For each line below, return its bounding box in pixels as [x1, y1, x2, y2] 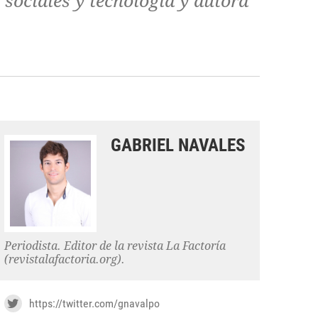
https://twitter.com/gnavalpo [29, 296, 160, 310]
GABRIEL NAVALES [111, 135, 246, 155]
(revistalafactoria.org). [4, 252, 125, 266]
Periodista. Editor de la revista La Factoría [4, 238, 226, 253]
